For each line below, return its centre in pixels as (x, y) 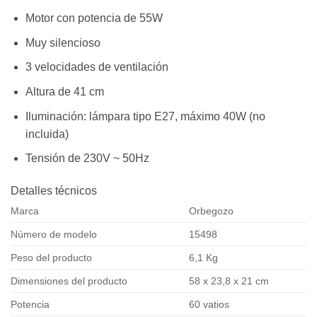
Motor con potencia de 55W (94, 18)
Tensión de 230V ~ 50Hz (87, 158)
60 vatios (209, 304)
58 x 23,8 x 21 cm (229, 281)
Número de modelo (54, 234)
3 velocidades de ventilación (97, 67)
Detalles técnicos (54, 191)
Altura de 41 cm (64, 92)
